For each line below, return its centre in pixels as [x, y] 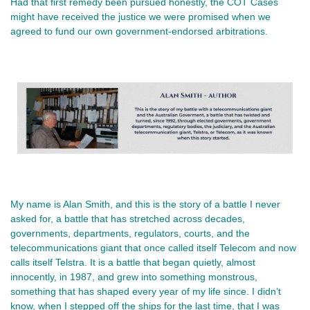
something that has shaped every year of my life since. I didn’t [146, 292]
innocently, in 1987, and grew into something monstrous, [134, 277]
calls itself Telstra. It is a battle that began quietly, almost [133, 263]
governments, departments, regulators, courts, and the [130, 234]
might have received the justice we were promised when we [140, 16]
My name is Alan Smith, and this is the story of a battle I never [145, 204]
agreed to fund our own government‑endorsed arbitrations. [139, 31]
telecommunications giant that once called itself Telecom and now [153, 248]
